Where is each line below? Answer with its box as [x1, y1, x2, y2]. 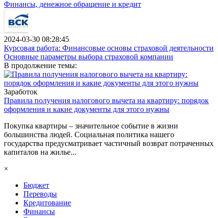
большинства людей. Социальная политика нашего [4, 130, 174, 139]
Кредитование [23, 199, 71, 207]
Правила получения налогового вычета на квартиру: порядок [4, 96, 209, 105]
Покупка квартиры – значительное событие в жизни [4, 122, 178, 130]
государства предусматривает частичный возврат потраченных [4, 139, 214, 148]
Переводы [23, 190, 57, 199]
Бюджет [23, 181, 49, 190]
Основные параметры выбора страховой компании [4, 53, 173, 61]
